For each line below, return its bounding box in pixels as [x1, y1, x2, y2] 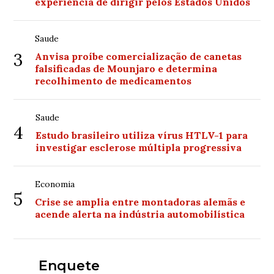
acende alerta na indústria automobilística [35, 208, 245, 220]
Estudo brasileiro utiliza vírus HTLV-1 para [35, 129, 248, 141]
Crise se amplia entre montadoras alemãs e [35, 196, 246, 208]
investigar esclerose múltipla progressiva [35, 141, 242, 154]
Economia [35, 179, 75, 190]
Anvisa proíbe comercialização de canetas [35, 50, 242, 62]
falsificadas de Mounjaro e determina [35, 62, 218, 75]
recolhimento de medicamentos [35, 75, 192, 87]
